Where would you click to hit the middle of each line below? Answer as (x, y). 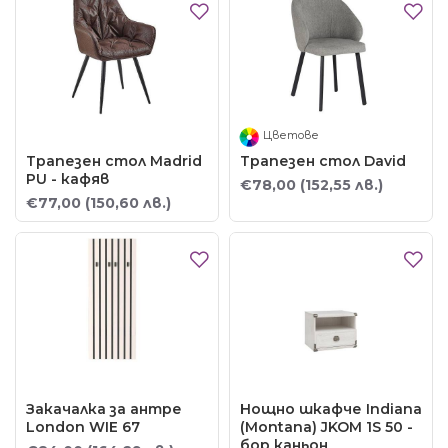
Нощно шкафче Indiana (330, 409)
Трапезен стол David (322, 160)
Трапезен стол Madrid (114, 160)
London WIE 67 (83, 427)
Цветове (290, 135)
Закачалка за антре (104, 409)
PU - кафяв (67, 178)
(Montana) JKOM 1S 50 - (326, 427)
